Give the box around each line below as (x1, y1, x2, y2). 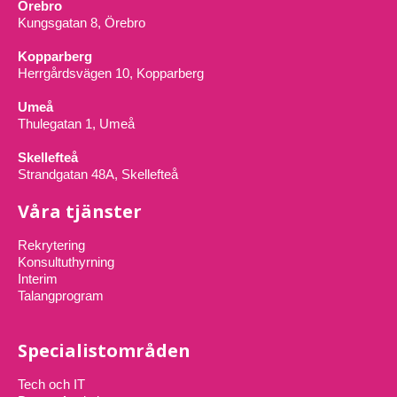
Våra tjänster (18, 199, 142, 224)
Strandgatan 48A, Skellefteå (18, 167, 178, 183)
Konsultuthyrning (18, 254, 114, 270)
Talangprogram (18, 288, 104, 304)
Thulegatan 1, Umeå (18, 116, 135, 132)
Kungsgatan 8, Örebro (18, 15, 145, 31)
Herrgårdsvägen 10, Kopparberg (18, 66, 204, 82)
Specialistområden (18, 339, 191, 363)
